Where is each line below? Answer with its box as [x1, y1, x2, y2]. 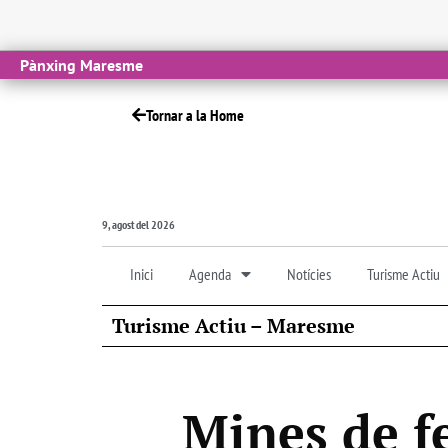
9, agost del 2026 [102, 216, 175, 232]
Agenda [189, 263, 231, 284]
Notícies [287, 263, 331, 284]
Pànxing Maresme [20, 55, 143, 75]
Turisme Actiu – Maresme [112, 311, 355, 339]
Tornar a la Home [146, 105, 244, 125]
